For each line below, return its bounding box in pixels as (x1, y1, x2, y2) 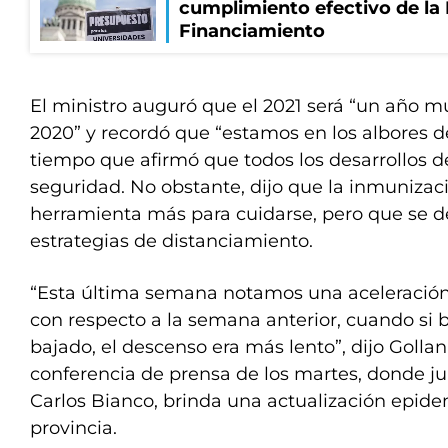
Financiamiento (179, 20, 325, 42)
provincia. (30, 417, 117, 439)
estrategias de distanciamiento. (30, 230, 313, 252)
